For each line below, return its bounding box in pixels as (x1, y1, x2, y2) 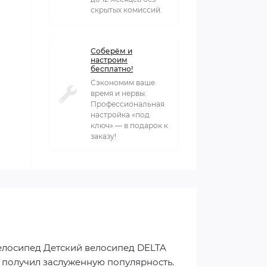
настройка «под (91, 110, 150, 119)
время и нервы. (91, 89, 147, 98)
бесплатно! (91, 64, 133, 73)
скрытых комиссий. (91, 5, 162, 14)
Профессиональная (91, 100, 164, 108)
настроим (91, 55, 128, 64)
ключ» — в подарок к (91, 121, 168, 130)
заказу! (91, 132, 116, 141)
